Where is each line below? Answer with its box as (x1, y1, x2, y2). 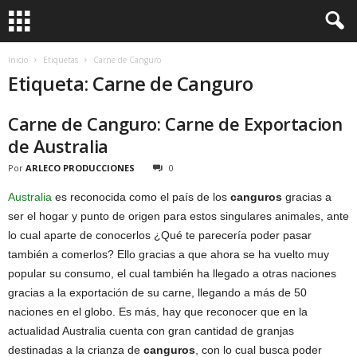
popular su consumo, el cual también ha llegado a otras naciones (8, 267, 336, 280)
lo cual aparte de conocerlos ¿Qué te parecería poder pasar (8, 229, 312, 241)
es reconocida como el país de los (52, 190, 230, 203)
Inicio (8, 54, 28, 65)
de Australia (8, 134, 108, 158)
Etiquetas (43, 54, 78, 65)
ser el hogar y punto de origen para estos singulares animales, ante (8, 210, 349, 222)
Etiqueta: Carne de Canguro (8, 70, 253, 96)
